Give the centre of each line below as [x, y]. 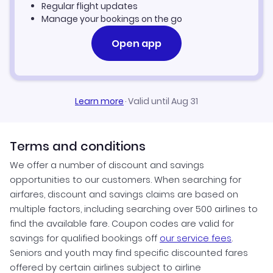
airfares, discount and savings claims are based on [124, 195]
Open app [136, 43]
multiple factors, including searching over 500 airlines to [134, 209]
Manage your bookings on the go [112, 19]
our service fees [196, 239]
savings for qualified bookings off [85, 239]
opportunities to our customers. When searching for [126, 180]
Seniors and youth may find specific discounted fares [129, 253]
